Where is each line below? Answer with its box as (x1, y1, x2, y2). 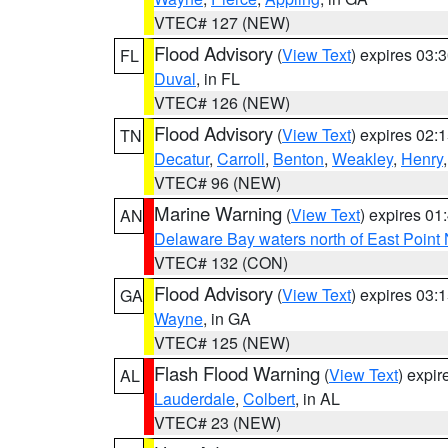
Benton (273, 147, 324, 170)
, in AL (295, 387, 340, 410)
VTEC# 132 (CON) (154, 251, 288, 274)
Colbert (243, 387, 295, 410)
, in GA (203, 307, 251, 330)
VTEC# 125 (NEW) (154, 331, 290, 354)
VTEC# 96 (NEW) (154, 171, 281, 194)
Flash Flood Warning (154, 360, 320, 386)
